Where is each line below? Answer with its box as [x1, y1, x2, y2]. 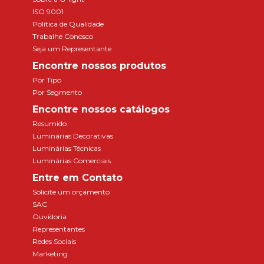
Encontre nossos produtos [32, 60, 166, 72]
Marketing [32, 249, 68, 259]
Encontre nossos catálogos [32, 104, 170, 115]
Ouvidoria [32, 212, 67, 222]
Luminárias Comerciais [32, 156, 111, 166]
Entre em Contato [32, 172, 123, 184]
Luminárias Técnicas [32, 144, 101, 153]
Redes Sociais [32, 237, 76, 246]
